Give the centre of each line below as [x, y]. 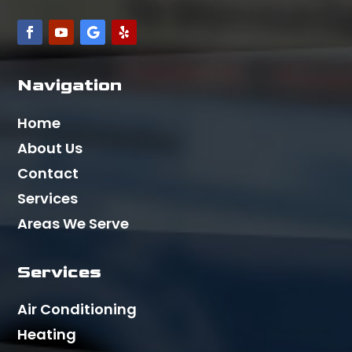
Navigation [70, 85]
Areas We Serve [73, 223]
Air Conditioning [77, 309]
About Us [50, 148]
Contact [48, 173]
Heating [47, 334]
